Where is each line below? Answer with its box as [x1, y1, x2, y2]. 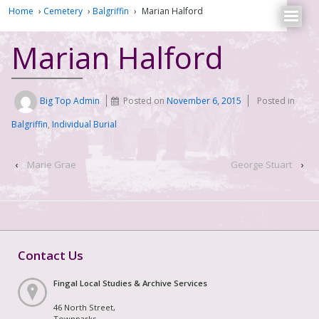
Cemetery [43, 4, 83, 17]
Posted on [123, 95, 167, 108]
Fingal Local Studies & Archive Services [53, 277, 207, 288]
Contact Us [18, 246, 83, 263]
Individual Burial [52, 118, 117, 131]
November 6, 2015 [167, 95, 242, 108]
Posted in [257, 95, 296, 108]
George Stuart [231, 158, 292, 172]
